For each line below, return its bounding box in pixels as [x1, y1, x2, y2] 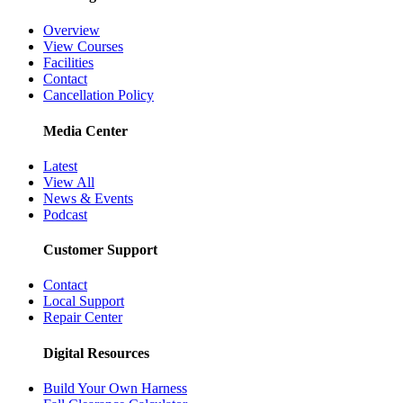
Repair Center [43, 309, 122, 326]
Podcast [43, 206, 87, 222]
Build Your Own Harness [43, 380, 187, 396]
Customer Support [43, 242, 157, 258]
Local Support [43, 293, 124, 309]
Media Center [43, 122, 128, 139]
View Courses [43, 39, 123, 55]
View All [43, 174, 94, 190]
